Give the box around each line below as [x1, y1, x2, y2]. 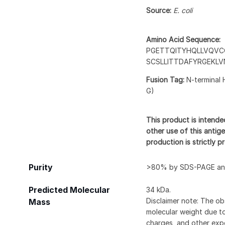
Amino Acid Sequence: [146, 35, 221, 44]
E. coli [173, 6, 193, 15]
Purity [29, 162, 53, 172]
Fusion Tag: [146, 75, 187, 84]
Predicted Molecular [29, 185, 110, 195]
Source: [146, 6, 174, 15]
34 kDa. [146, 185, 171, 194]
